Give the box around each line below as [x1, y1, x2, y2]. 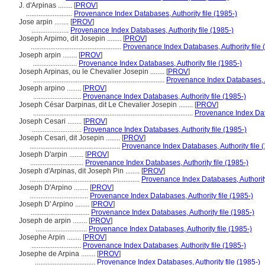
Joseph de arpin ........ [19, 216, 89, 225]
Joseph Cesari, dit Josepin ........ [19, 134, 122, 142]
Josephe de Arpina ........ [19, 250, 97, 258]
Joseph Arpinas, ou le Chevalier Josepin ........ [19, 67, 166, 76]
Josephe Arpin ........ [19, 233, 83, 241]
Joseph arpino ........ [19, 84, 83, 92]
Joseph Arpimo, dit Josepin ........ [19, 34, 123, 43]
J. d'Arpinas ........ [19, 1, 74, 9]
